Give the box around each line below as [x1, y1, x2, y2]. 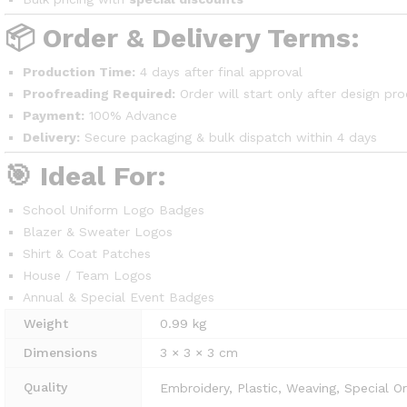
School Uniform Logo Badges [23, 203, 204, 217]
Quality [24, 380, 67, 394]
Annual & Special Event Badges [23, 290, 214, 304]
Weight [24, 316, 68, 331]
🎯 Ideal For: [5, 160, 166, 192]
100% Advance [84, 108, 177, 123]
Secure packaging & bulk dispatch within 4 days [80, 130, 377, 144]
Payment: [23, 108, 84, 123]
